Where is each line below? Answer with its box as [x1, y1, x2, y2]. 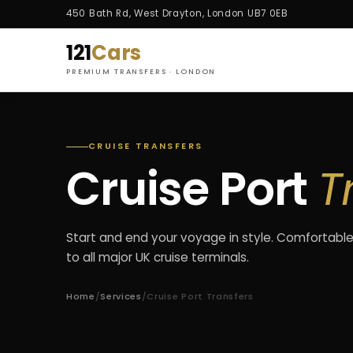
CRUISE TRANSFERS [88, 140, 203, 153]
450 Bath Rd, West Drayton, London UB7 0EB [66, 7, 288, 20]
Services [100, 290, 142, 303]
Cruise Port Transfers [147, 290, 254, 303]
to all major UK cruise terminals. [66, 249, 249, 266]
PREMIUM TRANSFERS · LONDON [66, 65, 217, 76]
